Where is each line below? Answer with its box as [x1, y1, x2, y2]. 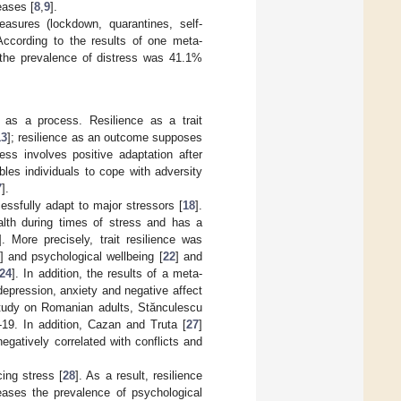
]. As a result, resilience [75, 369, 203, 383]
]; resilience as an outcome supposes [7, 131, 203, 145]
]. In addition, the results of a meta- [12, 267, 203, 281]
